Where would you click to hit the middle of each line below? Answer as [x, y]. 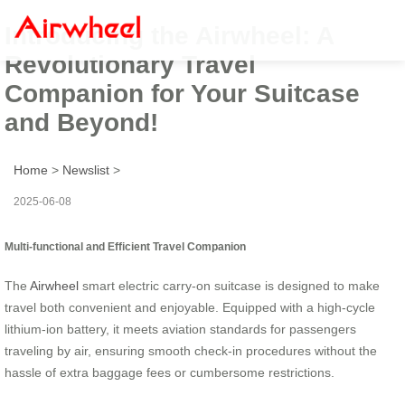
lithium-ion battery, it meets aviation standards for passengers [180, 329]
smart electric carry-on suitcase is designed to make [229, 285]
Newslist [86, 170]
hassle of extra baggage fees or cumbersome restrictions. [170, 372]
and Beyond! [81, 122]
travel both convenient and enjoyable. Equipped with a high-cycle [190, 307]
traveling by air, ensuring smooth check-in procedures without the [191, 350]
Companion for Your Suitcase [182, 93]
